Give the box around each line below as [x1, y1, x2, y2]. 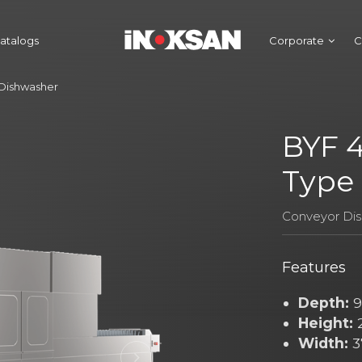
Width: [298, 335, 349, 351]
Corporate [269, 34, 324, 47]
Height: [298, 314, 354, 331]
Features [282, 259, 347, 276]
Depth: [298, 294, 350, 311]
